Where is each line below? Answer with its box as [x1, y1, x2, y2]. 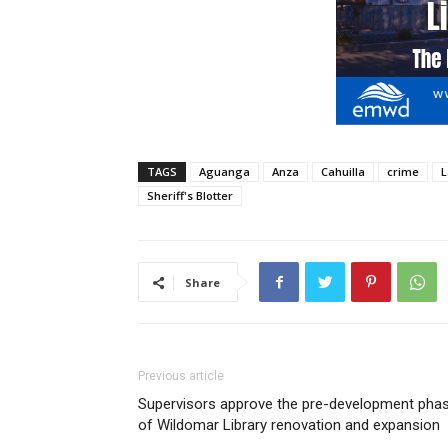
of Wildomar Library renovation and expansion [138, 416, 440, 435]
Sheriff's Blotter [147, 188, 233, 204]
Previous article [138, 369, 224, 384]
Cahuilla [321, 164, 365, 180]
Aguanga [199, 164, 250, 180]
